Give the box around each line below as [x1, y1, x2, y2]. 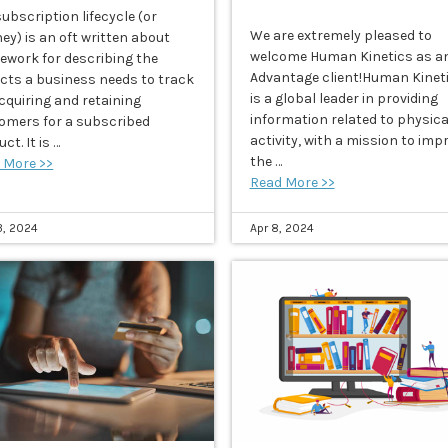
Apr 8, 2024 [249, 221, 314, 236]
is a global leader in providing [249, 90, 438, 108]
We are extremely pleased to [249, 27, 432, 45]
